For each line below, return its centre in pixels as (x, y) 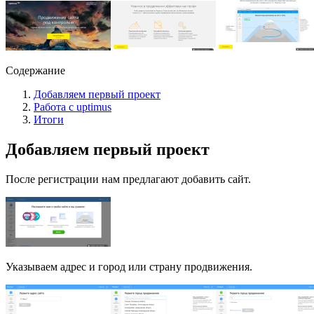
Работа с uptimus (73, 107)
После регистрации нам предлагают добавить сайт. (128, 179)
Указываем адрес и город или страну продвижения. (129, 266)
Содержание (35, 70)
